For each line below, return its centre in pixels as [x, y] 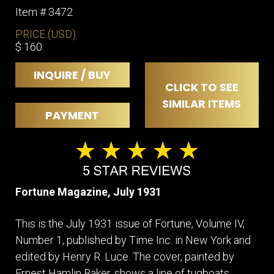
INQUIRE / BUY [72, 75]
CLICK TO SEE [202, 87]
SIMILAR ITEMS [202, 103]
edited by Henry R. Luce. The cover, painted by [125, 256]
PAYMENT [72, 116]
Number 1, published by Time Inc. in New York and [133, 240]
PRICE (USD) [46, 34]
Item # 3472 [44, 12]
